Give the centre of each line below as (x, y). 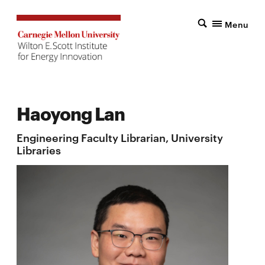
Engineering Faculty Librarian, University (120, 137)
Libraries (39, 149)
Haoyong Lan (71, 112)
